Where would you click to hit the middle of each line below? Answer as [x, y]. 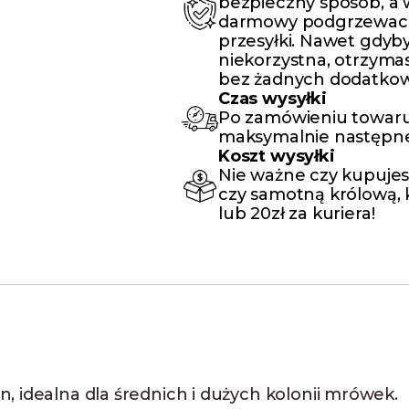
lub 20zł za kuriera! [297, 214]
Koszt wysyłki [277, 157]
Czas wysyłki [273, 99]
